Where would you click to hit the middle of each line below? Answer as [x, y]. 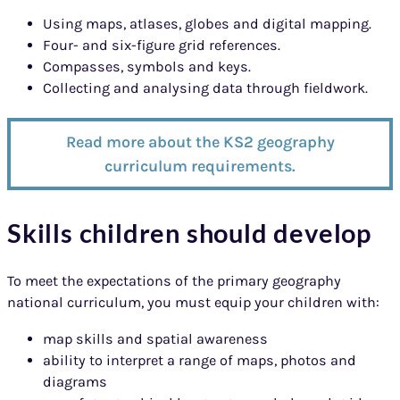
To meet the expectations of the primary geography [174, 281]
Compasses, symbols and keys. [147, 67]
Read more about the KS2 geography [200, 142]
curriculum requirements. [200, 166]
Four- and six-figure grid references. [162, 46]
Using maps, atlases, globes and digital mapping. [207, 24]
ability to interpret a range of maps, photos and [200, 360]
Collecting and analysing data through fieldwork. [205, 88]
